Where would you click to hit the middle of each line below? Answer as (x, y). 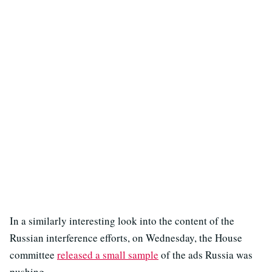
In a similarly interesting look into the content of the (122, 220)
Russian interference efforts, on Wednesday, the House (126, 237)
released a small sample (108, 254)
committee (33, 254)
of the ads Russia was (206, 254)
